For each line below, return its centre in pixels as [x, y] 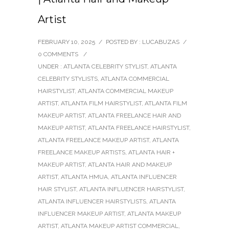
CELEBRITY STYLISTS [68, 78]
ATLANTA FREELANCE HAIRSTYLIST [139, 128]
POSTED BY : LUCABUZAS [143, 42]
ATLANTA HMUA [84, 177]
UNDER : [51, 66]
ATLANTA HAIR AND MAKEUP [130, 164]
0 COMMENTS [58, 54]
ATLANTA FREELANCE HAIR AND [134, 115]
